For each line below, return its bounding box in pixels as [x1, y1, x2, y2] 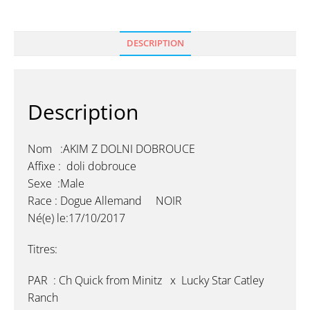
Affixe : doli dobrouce [28, 158, 136, 174]
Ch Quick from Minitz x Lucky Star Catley [56, 273, 264, 289]
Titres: [28, 241, 57, 257]
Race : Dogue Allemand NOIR [28, 193, 182, 209]
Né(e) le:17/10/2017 [28, 210, 125, 226]
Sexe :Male [28, 176, 84, 192]
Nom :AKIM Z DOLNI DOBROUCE [28, 141, 195, 157]
